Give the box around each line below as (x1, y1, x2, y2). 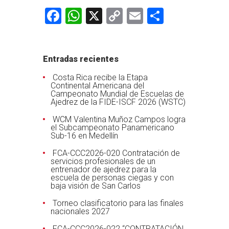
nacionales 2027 (51, 207, 110, 216)
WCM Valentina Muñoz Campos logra (53, 114, 186, 124)
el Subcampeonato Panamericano (51, 123, 174, 132)
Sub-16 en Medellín (51, 131, 118, 141)
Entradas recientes (43, 54, 119, 64)
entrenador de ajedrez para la (51, 165, 156, 174)
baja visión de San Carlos (51, 181, 141, 191)
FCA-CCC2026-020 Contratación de (53, 148, 180, 158)
